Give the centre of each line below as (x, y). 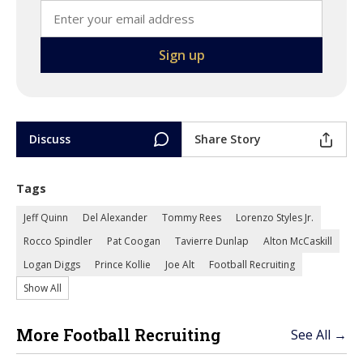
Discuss (50, 139)
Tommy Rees (192, 218)
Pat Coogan (134, 241)
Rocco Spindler (58, 241)
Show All (43, 288)
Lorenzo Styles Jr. (275, 218)
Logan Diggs (52, 265)
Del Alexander (115, 218)
